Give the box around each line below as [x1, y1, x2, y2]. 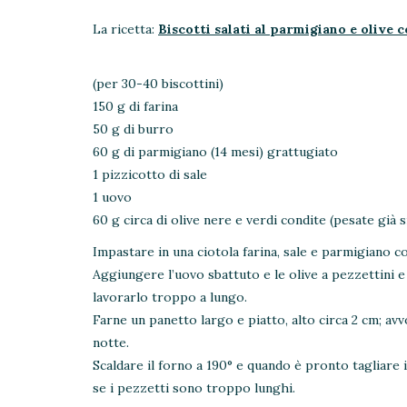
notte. [93, 334, 129, 351]
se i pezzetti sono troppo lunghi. [93, 380, 295, 396]
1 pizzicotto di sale [93, 166, 207, 183]
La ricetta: [93, 21, 158, 37]
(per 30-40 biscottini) [93, 75, 223, 92]
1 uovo [93, 189, 132, 205]
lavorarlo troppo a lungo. [93, 289, 247, 305]
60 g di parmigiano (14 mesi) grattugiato [93, 144, 338, 160]
